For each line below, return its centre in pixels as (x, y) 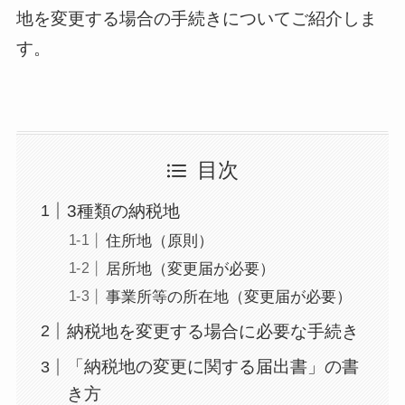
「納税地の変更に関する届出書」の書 (213, 367)
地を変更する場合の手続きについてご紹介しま (196, 19)
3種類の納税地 (124, 211)
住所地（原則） (159, 240)
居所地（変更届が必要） (190, 269)
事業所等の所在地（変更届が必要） (228, 297)
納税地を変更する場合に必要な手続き (213, 331)
